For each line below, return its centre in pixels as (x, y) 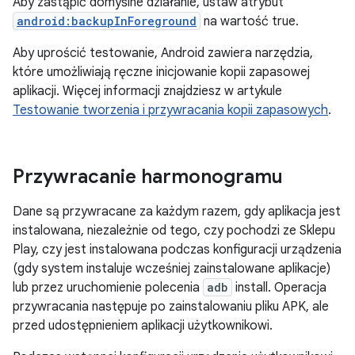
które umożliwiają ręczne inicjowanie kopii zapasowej (161, 72)
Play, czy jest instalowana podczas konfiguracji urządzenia (177, 250)
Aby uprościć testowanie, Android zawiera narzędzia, (163, 53)
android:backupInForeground (107, 21)
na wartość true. (250, 21)
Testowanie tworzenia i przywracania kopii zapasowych (170, 110)
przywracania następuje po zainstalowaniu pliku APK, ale (171, 307)
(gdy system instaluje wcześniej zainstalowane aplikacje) (172, 269)
